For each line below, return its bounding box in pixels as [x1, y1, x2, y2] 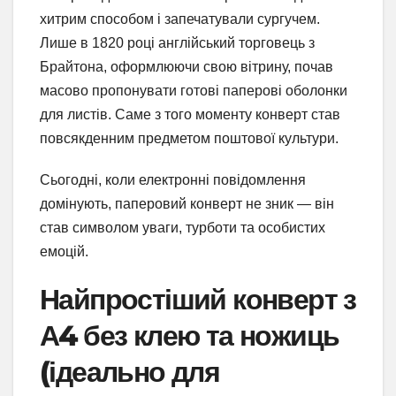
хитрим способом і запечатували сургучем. [40, 11, 320, 27]
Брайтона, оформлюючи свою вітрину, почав [40, 59, 333, 75]
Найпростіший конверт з [40, 282, 356, 317]
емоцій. [40, 244, 88, 260]
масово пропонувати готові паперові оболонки [40, 83, 347, 99]
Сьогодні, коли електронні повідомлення [40, 172, 306, 188]
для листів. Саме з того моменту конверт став [40, 107, 340, 123]
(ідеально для [40, 354, 220, 390]
